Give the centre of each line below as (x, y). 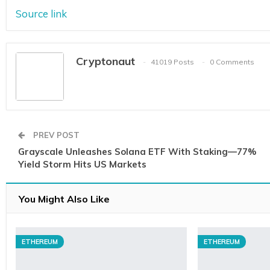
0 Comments (232, 62)
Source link (41, 13)
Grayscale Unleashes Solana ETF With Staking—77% (137, 151)
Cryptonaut (105, 61)
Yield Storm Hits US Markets (82, 164)
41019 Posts (172, 62)
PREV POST (55, 135)
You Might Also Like (64, 199)
